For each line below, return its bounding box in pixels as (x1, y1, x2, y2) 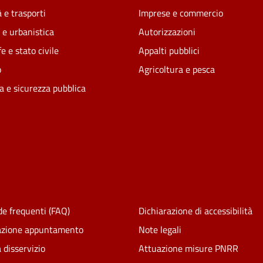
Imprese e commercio (139, 6, 223, 21)
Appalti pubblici (139, 43, 200, 58)
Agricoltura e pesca (139, 62, 215, 77)
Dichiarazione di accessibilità (138, 204, 252, 218)
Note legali (138, 222, 181, 237)
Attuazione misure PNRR (138, 241, 238, 256)
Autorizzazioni (139, 25, 195, 39)
